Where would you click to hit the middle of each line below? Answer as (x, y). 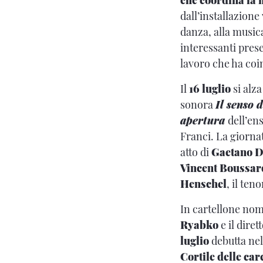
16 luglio (210, 88)
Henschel (203, 183)
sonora (198, 104)
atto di (196, 152)
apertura (203, 120)
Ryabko (199, 225)
